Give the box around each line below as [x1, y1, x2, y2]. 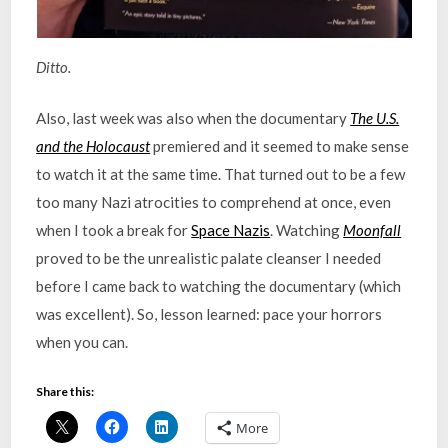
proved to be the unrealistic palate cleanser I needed [36, 248, 382, 267]
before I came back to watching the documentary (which [36, 276, 402, 295]
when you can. [36, 332, 129, 351]
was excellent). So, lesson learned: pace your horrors [36, 304, 383, 323]
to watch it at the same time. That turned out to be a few [36, 164, 406, 183]
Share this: [36, 384, 95, 399]
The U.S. [350, 108, 400, 127]
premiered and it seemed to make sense [150, 136, 410, 155]
